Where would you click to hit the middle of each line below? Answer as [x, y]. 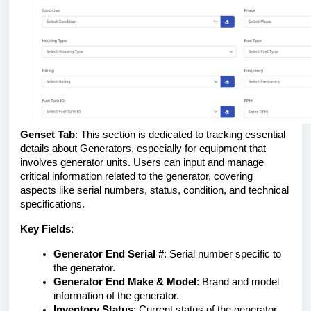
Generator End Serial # [109, 254]
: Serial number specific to [222, 254]
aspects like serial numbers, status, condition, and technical [154, 190]
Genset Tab [48, 135]
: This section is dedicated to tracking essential [180, 135]
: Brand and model [238, 282]
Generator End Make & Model [125, 282]
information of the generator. [116, 296]
